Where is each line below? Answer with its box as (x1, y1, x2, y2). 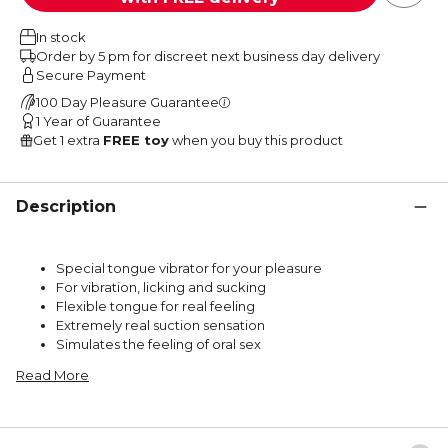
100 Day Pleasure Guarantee (36, 93, 219, 110)
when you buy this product (169, 131, 343, 148)
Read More (16, 366, 89, 383)
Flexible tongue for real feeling (56, 297, 255, 314)
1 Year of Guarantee (36, 112, 161, 129)
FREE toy (103, 131, 169, 148)
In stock (36, 28, 86, 45)
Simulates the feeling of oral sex (56, 335, 261, 352)
